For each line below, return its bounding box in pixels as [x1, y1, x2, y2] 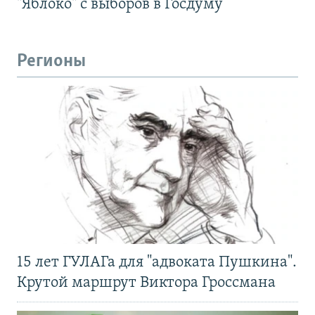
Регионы [17, 52, 86, 72]
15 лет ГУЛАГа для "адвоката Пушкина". [17, 254, 297, 271]
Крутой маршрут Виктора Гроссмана [17, 274, 276, 291]
